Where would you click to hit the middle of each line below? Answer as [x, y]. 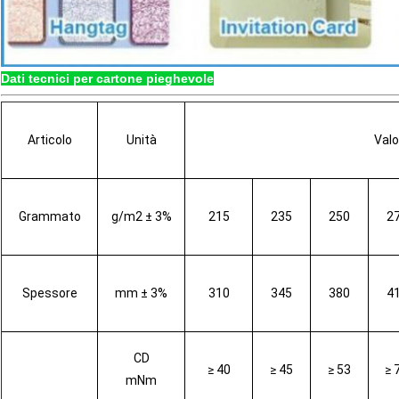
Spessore [49, 293]
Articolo [49, 140]
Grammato [49, 217]
